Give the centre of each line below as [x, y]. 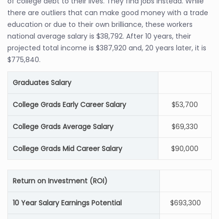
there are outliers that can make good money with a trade [108, 13]
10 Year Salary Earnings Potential [67, 203]
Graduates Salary [42, 83]
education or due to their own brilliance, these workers [100, 24]
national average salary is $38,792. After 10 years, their [99, 36]
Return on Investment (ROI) [60, 181]
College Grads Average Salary [63, 127]
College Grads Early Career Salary [69, 105]
